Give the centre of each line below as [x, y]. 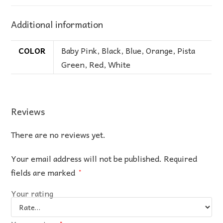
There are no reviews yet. [58, 134]
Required [181, 158]
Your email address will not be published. [87, 158]
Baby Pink [79, 50]
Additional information [57, 24]
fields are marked [44, 172]
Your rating [32, 193]
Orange [160, 50]
